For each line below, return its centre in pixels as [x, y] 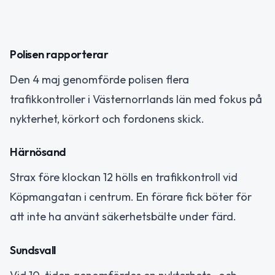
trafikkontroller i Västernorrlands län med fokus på [136, 99]
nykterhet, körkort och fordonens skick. [107, 118]
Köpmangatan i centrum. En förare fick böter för [131, 197]
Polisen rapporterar [59, 54]
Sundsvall [33, 250]
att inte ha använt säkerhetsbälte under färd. [123, 217]
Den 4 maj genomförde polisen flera [99, 79]
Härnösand [38, 152]
